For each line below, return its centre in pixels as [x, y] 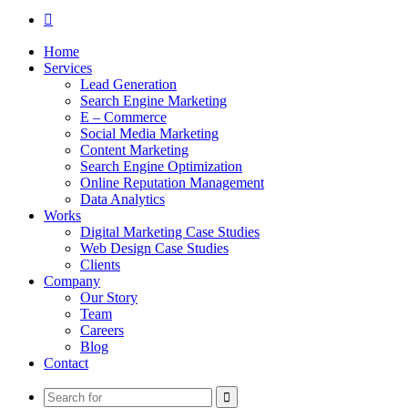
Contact [66, 363]
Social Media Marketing [149, 133]
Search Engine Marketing [153, 101]
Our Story [109, 297]
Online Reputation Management [172, 183]
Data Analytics [122, 199]
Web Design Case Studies [154, 248]
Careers [102, 330]
